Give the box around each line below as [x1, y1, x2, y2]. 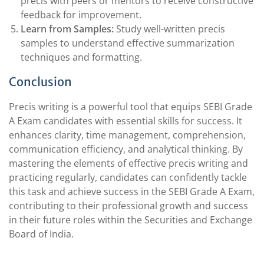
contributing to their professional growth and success [9, 199, 248, 212]
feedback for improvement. [21, 8, 141, 21]
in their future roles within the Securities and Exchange [9, 213, 252, 226]
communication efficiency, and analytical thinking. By [9, 143, 243, 156]
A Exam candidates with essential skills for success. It [9, 114, 242, 127]
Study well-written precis [114, 22, 225, 35]
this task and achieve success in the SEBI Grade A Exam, [9, 185, 255, 198]
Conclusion [9, 74, 72, 89]
